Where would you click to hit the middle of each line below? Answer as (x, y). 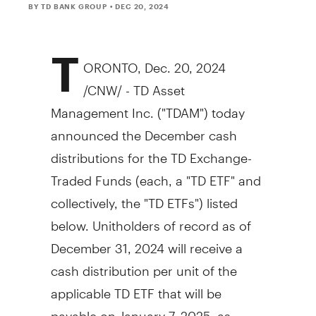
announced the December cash (144, 129)
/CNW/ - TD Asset (134, 84)
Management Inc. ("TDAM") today (147, 107)
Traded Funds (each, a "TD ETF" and (156, 174)
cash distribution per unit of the (144, 265)
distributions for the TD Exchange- (151, 152)
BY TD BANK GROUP (68, 6)
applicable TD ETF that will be (136, 287)
